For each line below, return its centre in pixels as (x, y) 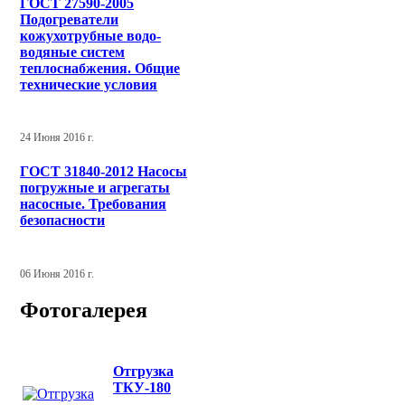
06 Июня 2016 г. (57, 273)
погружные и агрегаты (95, 188)
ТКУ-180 (142, 387)
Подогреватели (69, 19)
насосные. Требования (93, 204)
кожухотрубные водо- (90, 35)
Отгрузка (143, 371)
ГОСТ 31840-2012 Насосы (104, 172)
